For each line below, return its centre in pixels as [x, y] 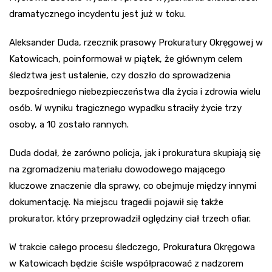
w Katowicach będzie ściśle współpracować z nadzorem [126, 264]
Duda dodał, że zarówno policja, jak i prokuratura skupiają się [135, 153]
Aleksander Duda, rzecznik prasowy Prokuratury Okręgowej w [136, 43]
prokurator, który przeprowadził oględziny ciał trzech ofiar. [130, 219]
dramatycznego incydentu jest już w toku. [97, 14]
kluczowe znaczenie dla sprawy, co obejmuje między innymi [133, 186]
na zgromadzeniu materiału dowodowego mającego [117, 170]
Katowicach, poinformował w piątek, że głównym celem [126, 59]
